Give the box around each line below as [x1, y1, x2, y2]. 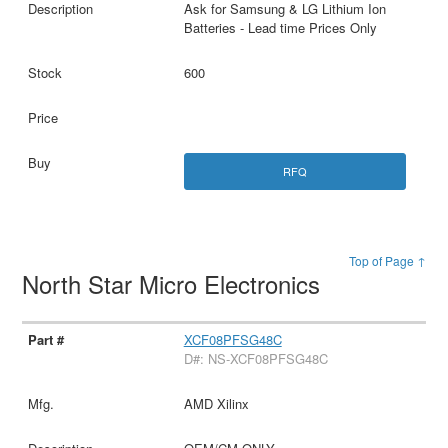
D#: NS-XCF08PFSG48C [183, 349, 328, 369]
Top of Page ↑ [348, 252, 426, 270]
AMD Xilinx [183, 394, 249, 414]
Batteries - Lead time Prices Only [183, 18, 377, 38]
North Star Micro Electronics [22, 266, 328, 302]
